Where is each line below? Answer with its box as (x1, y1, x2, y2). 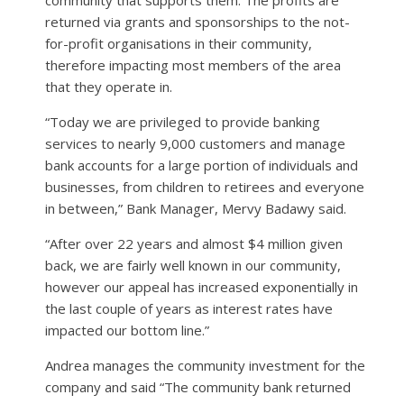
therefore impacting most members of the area (45, 56, 341, 75)
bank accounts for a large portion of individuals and (45, 156, 358, 175)
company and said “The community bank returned (45, 378, 351, 397)
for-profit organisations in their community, (45, 34, 312, 53)
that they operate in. (45, 78, 172, 96)
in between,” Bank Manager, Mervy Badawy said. (45, 199, 346, 218)
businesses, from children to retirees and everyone (45, 178, 364, 197)
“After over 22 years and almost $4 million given (45, 234, 343, 253)
